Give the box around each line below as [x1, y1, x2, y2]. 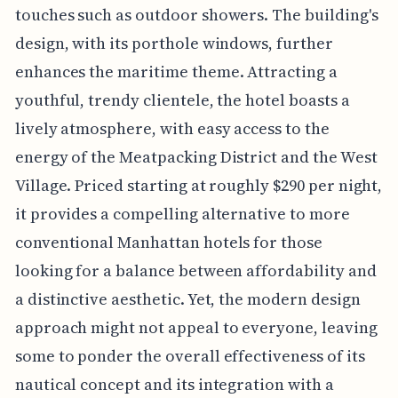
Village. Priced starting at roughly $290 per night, [14, 174, 383, 197]
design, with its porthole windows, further [14, 32, 333, 55]
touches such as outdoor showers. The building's [14, 4, 378, 27]
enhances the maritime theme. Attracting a [14, 60, 338, 84]
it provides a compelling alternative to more [14, 203, 350, 226]
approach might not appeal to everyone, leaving [14, 316, 378, 339]
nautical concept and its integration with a [14, 373, 334, 396]
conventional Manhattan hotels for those [14, 231, 322, 254]
